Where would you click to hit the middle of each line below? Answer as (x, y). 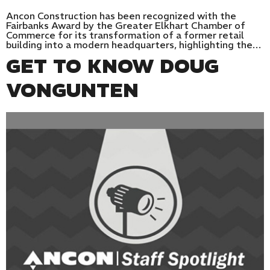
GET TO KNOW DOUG (112, 66)
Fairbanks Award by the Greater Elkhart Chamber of (126, 25)
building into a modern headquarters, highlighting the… (133, 44)
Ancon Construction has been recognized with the (121, 15)
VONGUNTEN (72, 90)
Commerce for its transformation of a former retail (125, 35)
